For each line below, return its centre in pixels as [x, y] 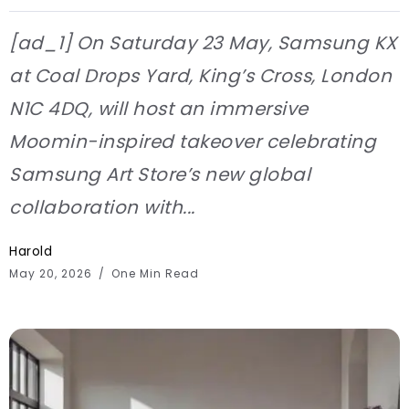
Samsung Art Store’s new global [160, 175]
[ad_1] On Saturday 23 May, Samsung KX [203, 43]
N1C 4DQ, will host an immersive [159, 109]
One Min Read [153, 274]
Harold [31, 252]
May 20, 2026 [52, 274]
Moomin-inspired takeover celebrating [193, 142]
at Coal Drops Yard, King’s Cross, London [200, 76]
